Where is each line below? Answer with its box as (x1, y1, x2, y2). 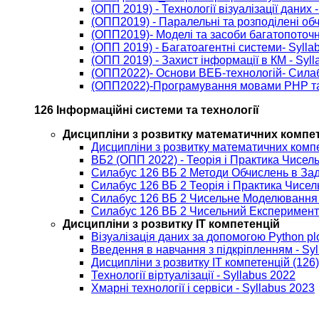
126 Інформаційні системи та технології (34, 104, 259, 117)
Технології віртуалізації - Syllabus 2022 (91, 269, 296, 282)
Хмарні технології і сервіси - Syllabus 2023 (91, 282, 315, 295)
